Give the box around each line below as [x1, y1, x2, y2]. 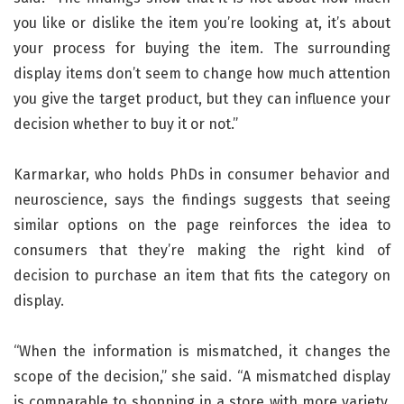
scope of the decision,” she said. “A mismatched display [14, 368, 390, 385]
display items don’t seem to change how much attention [14, 65, 390, 82]
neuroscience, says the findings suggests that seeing [14, 191, 390, 208]
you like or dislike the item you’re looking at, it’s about [14, 14, 390, 32]
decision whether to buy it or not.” [14, 115, 238, 133]
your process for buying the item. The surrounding [14, 40, 390, 57]
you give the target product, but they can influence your [14, 90, 390, 107]
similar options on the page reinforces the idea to [14, 216, 390, 234]
